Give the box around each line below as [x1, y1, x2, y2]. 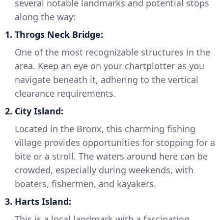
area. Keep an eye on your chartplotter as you [15, 60, 204, 72]
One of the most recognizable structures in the [15, 46, 210, 58]
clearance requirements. [15, 87, 116, 99]
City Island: [15, 105, 63, 117]
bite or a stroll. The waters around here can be [15, 150, 208, 162]
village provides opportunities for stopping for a [15, 137, 215, 148]
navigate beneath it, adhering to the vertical [15, 74, 198, 85]
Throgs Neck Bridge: [15, 28, 103, 40]
